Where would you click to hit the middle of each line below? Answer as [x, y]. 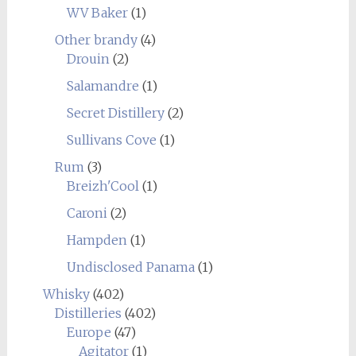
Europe [89, 332]
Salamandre [103, 86]
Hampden [97, 240]
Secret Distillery [115, 113]
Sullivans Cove [111, 140]
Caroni [87, 213]
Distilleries [88, 313]
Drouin [88, 59]
